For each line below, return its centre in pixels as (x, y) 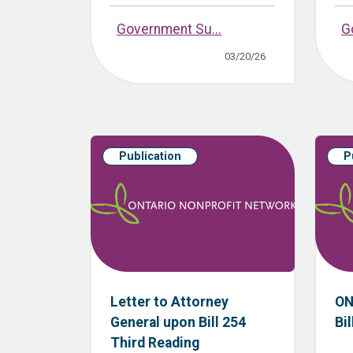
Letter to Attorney (169, 302)
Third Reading (155, 343)
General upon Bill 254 (178, 323)
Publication (150, 157)
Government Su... (169, 30)
